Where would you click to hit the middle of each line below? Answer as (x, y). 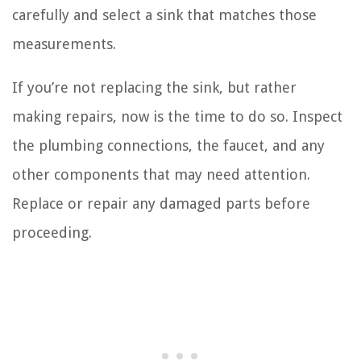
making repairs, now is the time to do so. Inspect (177, 116)
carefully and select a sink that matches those (164, 15)
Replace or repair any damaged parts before (161, 203)
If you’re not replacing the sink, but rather (154, 87)
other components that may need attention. (161, 174)
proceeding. (52, 232)
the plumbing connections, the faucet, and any (168, 145)
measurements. (64, 44)
